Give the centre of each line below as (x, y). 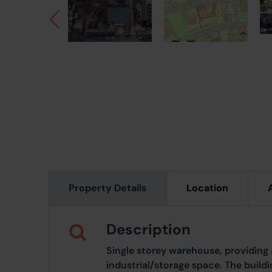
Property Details (108, 188)
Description (148, 229)
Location (207, 188)
